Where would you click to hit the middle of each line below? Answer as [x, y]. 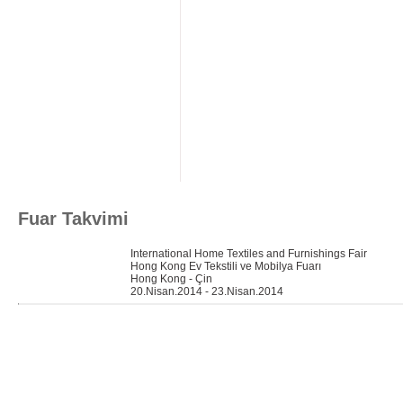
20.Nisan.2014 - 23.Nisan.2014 [207, 291]
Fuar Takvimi [73, 219]
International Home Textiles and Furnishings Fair [249, 254]
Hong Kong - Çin [171, 279]
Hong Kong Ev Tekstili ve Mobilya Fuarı [226, 266]
